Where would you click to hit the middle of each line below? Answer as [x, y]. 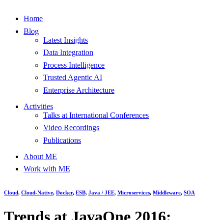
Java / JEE [101, 192]
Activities [38, 106]
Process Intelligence [74, 65]
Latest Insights [66, 40]
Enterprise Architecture [79, 90]
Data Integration [68, 53]
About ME [40, 156]
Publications [62, 140]
